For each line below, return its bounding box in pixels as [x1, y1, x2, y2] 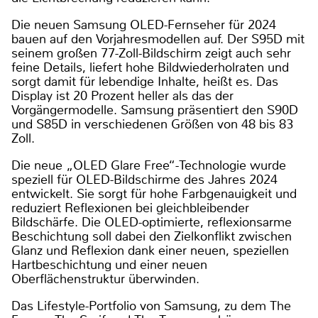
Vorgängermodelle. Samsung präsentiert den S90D [11, 101, 298, 119]
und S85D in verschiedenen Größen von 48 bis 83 [11, 115, 293, 133]
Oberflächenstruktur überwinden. [11, 270, 199, 287]
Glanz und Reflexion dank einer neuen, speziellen [11, 241, 289, 259]
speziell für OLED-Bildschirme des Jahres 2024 [11, 170, 278, 188]
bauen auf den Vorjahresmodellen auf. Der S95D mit [11, 30, 305, 48]
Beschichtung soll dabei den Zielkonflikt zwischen [11, 227, 292, 245]
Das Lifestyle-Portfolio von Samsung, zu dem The [11, 297, 291, 314]
